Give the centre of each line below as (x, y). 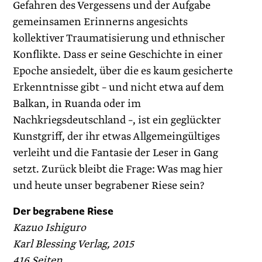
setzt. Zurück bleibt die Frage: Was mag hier (118, 169)
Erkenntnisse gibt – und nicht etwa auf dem (119, 87)
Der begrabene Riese (63, 211)
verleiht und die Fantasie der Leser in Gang (116, 153)
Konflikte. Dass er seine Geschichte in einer (118, 55)
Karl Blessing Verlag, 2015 (74, 244)
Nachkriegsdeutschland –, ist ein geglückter (117, 120)
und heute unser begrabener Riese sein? (109, 186)
